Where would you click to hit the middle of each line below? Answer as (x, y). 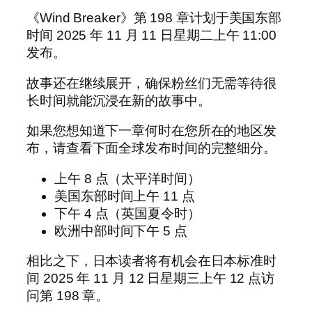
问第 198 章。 (68, 296)
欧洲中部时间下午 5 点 (121, 231)
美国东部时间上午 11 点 (125, 196)
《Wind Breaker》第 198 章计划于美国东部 (154, 18)
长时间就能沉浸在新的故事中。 (119, 100)
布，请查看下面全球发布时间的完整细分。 (152, 148)
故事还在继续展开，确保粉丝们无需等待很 (152, 83)
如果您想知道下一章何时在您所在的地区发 (152, 131)
